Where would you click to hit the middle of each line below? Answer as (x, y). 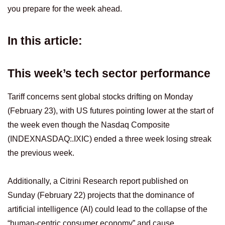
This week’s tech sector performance (109, 74)
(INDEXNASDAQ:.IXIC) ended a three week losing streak (109, 139)
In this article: (45, 41)
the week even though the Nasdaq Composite (89, 125)
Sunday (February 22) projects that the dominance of (101, 195)
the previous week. (41, 153)
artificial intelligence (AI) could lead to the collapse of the (107, 209)
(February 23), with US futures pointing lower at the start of (110, 111)
